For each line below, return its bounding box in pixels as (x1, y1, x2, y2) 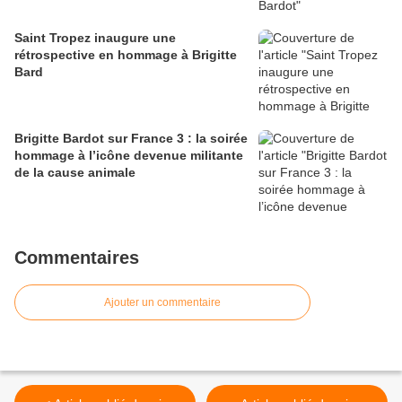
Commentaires (14, 248, 139, 268)
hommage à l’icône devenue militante (14, 148, 243, 163)
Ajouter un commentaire (104, 296, 221, 310)
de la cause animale (14, 165, 135, 180)
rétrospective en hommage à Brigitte (14, 48, 237, 63)
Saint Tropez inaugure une (14, 31, 176, 46)
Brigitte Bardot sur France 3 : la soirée (14, 131, 248, 146)
